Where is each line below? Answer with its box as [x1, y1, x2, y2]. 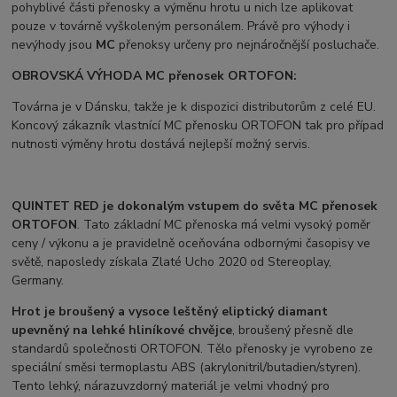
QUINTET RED [12, 198, 104, 215]
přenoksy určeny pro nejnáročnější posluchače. [115, 36, 380, 54]
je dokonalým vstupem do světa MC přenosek [103, 198, 378, 215]
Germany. [12, 272, 65, 290]
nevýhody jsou [12, 36, 97, 54]
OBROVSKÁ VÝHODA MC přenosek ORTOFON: [12, 67, 298, 85]
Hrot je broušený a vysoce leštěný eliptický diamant [12, 303, 329, 321]
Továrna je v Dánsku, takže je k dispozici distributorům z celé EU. [12, 98, 377, 116]
